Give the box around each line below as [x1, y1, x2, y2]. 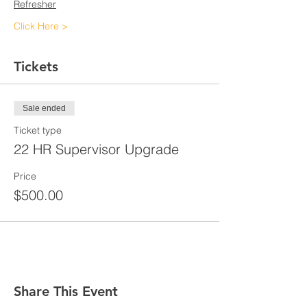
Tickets [14, 58, 58, 75]
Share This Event [14, 283, 118, 299]
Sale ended [23, 103, 66, 113]
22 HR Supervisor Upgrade [14, 140, 179, 158]
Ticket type [14, 124, 62, 136]
